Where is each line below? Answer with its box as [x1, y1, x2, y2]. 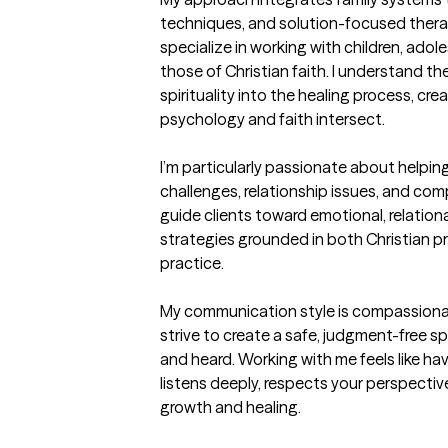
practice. [160, 253, 224, 274]
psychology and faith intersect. [160, 109, 385, 130]
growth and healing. [160, 397, 301, 418]
